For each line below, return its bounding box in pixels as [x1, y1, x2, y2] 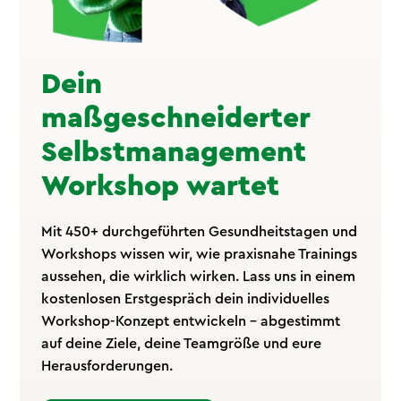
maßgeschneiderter [41, 103, 311, 132]
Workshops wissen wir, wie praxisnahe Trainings [41, 246, 358, 261]
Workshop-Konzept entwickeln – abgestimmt [41, 313, 341, 328]
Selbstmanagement [41, 137, 307, 166]
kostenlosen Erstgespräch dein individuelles [41, 291, 330, 306]
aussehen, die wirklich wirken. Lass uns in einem [41, 269, 356, 284]
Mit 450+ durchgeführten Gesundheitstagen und [41, 224, 358, 239]
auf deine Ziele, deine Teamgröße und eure [41, 336, 322, 351]
